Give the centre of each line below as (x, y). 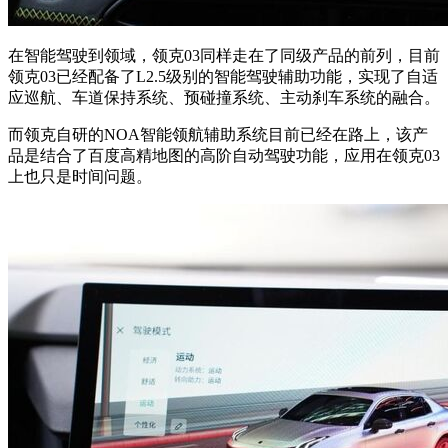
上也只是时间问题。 (80, 177)
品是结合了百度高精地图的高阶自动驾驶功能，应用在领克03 (224, 156)
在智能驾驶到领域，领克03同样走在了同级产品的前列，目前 (224, 56)
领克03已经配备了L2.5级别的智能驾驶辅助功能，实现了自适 (223, 77)
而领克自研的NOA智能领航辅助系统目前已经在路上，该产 (218, 135)
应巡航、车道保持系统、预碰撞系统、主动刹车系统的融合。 (224, 98)
